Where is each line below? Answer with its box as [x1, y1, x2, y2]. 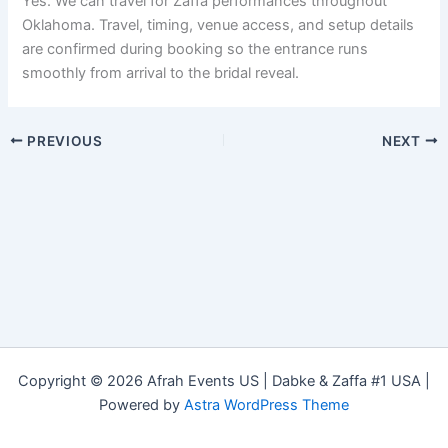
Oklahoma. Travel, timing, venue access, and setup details [22, 15, 415, 34]
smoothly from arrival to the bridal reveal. [22, 63, 300, 82]
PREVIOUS [23, 132, 103, 149]
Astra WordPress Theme [184, 396, 349, 414]
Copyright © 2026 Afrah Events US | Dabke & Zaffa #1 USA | [18, 372, 430, 390]
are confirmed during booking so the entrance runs [22, 39, 369, 58]
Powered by [99, 396, 184, 414]
